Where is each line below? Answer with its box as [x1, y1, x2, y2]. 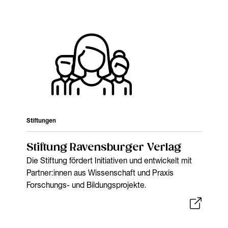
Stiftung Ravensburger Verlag [26, 141, 182, 154]
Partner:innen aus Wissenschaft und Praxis [26, 167, 174, 178]
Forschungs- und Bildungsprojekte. [26, 180, 147, 190]
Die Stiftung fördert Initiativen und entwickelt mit [26, 155, 192, 166]
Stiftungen [26, 117, 56, 125]
